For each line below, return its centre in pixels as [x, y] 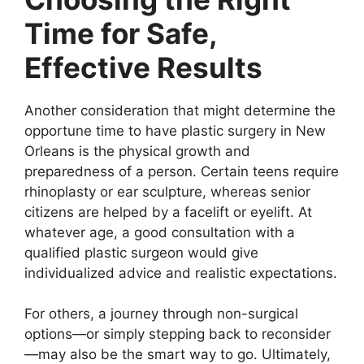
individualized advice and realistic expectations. [181, 273]
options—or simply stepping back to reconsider [178, 334]
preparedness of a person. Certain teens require [182, 171]
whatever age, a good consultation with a [160, 232]
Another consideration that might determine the [180, 110]
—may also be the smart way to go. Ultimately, [178, 354]
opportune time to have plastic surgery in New [175, 130]
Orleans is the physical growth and [137, 151]
